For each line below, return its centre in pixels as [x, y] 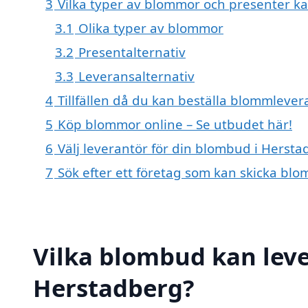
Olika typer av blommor [151, 28]
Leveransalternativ [136, 76]
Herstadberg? [114, 287]
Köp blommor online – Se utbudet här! [175, 124]
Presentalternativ [132, 52]
